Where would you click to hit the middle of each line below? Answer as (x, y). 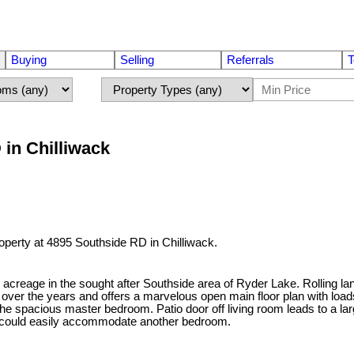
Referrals (251, 60)
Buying (28, 60)
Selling (137, 60)
